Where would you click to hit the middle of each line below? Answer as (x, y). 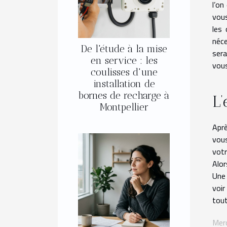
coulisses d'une (124, 72)
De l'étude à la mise (124, 49)
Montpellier (124, 107)
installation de (124, 84)
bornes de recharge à (124, 96)
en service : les (124, 61)
